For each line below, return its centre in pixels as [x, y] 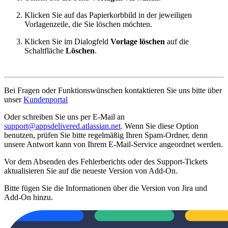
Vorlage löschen [138, 41]
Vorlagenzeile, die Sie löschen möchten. [88, 24]
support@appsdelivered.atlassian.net [62, 126]
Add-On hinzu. [28, 197]
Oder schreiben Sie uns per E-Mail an [64, 117]
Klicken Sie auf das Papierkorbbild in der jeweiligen [108, 15]
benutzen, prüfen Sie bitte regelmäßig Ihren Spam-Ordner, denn [106, 135]
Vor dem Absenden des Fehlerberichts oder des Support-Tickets [106, 161]
